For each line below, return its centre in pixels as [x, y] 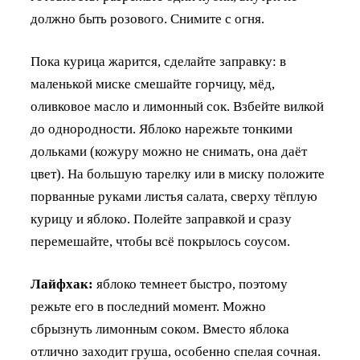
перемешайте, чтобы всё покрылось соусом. [160, 242]
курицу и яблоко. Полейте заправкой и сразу [161, 219]
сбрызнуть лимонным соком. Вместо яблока [160, 329]
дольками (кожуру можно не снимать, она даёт [169, 152]
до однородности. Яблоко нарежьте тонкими [162, 129]
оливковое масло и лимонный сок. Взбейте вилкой [177, 107]
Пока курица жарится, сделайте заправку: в [158, 62]
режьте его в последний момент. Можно [148, 307]
